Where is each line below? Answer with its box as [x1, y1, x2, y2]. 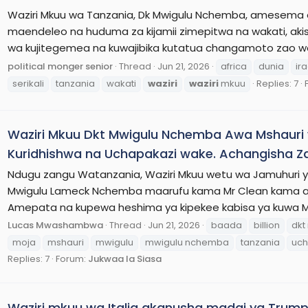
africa [221, 59, 247, 73]
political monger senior [8, 59, 113, 73]
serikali [12, 76, 44, 90]
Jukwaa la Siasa [88, 252, 162, 266]
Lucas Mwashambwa [8, 219, 103, 232]
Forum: [56, 252, 88, 266]
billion [254, 219, 280, 232]
